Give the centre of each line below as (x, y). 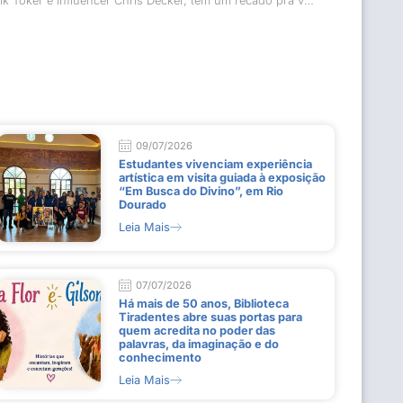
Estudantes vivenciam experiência (215, 164)
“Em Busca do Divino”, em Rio (201, 191)
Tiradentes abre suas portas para (210, 317)
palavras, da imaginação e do (198, 344)
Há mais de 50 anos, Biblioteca (203, 303)
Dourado (142, 204)
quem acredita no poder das (197, 330)
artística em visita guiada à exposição (222, 177)
